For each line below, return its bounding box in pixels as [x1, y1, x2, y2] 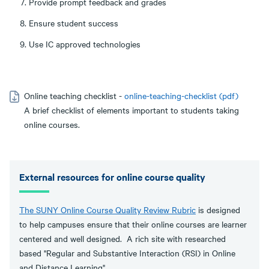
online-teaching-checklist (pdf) [124, 89, 238, 102]
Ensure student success [29, 17, 118, 29]
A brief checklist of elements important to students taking [24, 104, 239, 116]
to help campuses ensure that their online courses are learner [19, 218, 247, 231]
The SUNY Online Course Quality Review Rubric [19, 204, 196, 216]
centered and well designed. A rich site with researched [19, 232, 226, 245]
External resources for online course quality [19, 170, 205, 184]
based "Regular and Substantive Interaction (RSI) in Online [19, 247, 235, 259]
